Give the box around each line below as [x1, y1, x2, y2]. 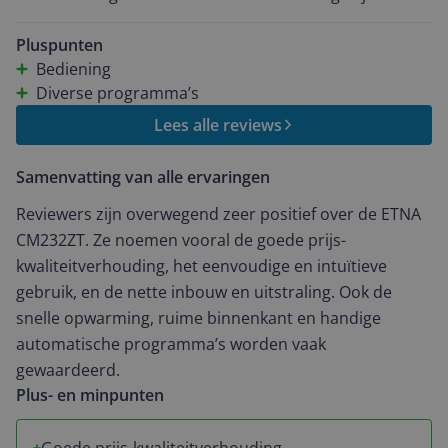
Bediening [36, 58, 111, 80]
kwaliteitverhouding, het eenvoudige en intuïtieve [16, 255, 387, 277]
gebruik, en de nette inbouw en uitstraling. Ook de [16, 281, 392, 303]
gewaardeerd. [16, 359, 120, 381]
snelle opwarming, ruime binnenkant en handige [16, 307, 381, 329]
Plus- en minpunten [16, 384, 164, 406]
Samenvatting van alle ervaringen [16, 166, 270, 188]
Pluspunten [16, 34, 103, 56]
